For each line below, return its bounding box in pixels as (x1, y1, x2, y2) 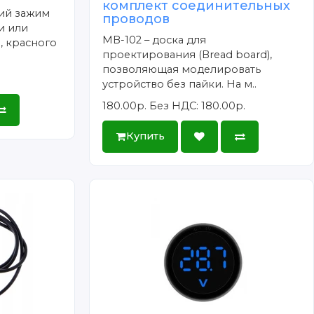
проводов (102, 11, 170, 27)
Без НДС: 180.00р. (149, 100, 246, 113)
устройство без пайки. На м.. (102, 78, 257, 91)
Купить (125, 130, 165, 143)
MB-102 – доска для (102, 34, 207, 47)
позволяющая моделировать (102, 63, 261, 76)
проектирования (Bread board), (102, 48, 273, 62)
